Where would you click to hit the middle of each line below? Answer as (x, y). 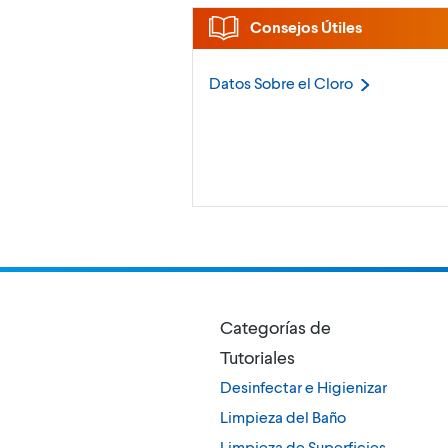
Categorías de (275, 327)
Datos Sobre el (261, 83)
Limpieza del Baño (283, 417)
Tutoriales (257, 357)
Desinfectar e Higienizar (303, 387)
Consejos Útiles (304, 27)
